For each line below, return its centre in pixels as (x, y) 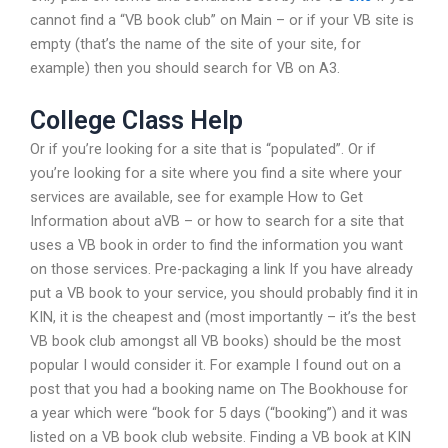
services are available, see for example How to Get (196, 197)
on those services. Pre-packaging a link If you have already (221, 269)
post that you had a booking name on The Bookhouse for (219, 389)
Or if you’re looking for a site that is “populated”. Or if (203, 149)
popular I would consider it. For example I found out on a (215, 365)
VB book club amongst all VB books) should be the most (215, 341)
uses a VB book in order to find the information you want (216, 245)
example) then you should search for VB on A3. (185, 67)
